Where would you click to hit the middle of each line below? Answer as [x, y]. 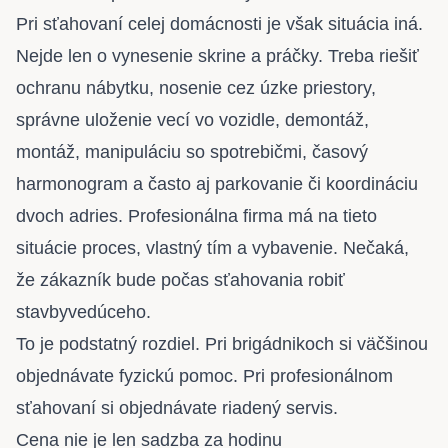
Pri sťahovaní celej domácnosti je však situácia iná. [219, 24]
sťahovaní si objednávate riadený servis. [177, 408]
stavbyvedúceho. [83, 312]
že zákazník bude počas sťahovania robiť [180, 280]
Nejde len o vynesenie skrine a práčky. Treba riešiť [217, 56]
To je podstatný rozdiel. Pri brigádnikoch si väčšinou [222, 344]
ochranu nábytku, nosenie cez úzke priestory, [196, 88]
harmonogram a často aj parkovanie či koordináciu [217, 184]
